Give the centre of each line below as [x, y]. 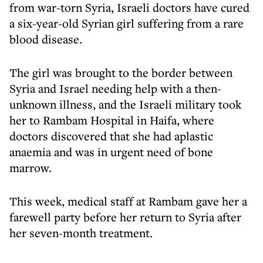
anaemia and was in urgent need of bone [111, 152]
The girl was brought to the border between [121, 73]
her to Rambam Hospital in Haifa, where [112, 120]
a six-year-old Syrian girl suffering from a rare [127, 23]
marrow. [31, 168]
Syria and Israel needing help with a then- [115, 88]
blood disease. [46, 39]
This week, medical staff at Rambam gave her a [128, 201]
